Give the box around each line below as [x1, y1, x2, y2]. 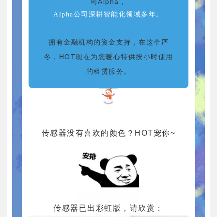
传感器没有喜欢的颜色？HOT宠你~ [41, 128, 176, 137]
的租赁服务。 [86, 67, 131, 76]
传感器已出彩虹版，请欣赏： [53, 203, 164, 212]
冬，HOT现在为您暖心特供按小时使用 [44, 53, 173, 61]
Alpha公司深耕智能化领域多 [53, 11, 149, 18]
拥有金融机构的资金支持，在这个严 [48, 38, 169, 46]
